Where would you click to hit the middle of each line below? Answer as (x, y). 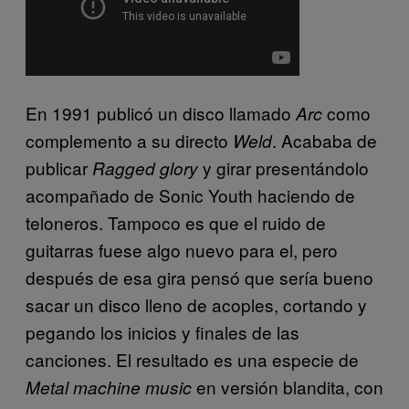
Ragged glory (145, 168)
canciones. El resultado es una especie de (192, 360)
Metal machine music (109, 388)
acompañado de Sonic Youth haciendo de (190, 195)
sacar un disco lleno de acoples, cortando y (196, 305)
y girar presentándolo (283, 168)
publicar (59, 168)
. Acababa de (325, 141)
